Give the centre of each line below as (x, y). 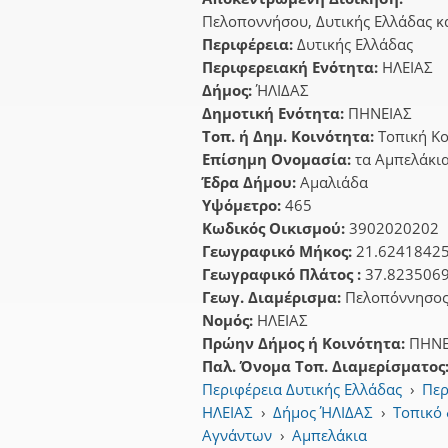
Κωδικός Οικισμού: (275, 227)
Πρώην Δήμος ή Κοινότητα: (305, 342)
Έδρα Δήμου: (251, 181)
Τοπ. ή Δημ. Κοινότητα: (290, 135)
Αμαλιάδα (334, 181)
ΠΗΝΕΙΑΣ (380, 112)
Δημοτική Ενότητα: (275, 112)
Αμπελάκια (330, 434)
